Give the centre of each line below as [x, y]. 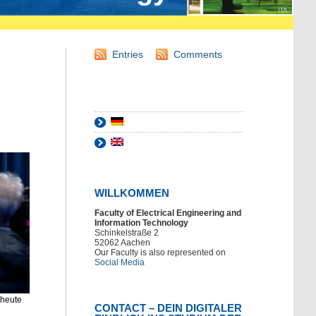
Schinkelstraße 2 [127, 233]
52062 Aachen [122, 243]
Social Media [120, 263]
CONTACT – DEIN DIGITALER [168, 308]
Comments [198, 55]
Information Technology [141, 223]
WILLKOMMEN [132, 193]
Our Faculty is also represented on [160, 253]
